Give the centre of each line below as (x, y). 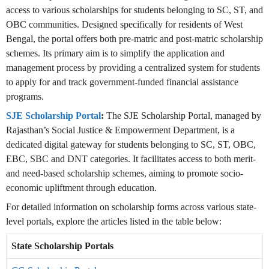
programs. (25, 97)
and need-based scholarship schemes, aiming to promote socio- (125, 174)
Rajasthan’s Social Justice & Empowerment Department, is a (120, 130)
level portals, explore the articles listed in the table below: (114, 222)
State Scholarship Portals (62, 246)
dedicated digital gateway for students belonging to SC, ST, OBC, (131, 145)
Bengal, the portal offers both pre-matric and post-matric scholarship (134, 39)
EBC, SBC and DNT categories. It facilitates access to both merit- (131, 159)
